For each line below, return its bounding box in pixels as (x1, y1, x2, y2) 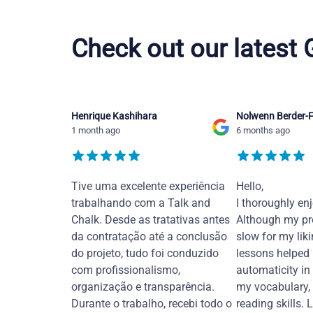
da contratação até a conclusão (71, 229, 227, 243)
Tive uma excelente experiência (71, 179, 225, 193)
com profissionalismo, (71, 263, 180, 277)
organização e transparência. (71, 279, 214, 293)
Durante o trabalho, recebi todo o (71, 296, 232, 310)
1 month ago (71, 124, 120, 136)
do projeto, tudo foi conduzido (71, 246, 219, 260)
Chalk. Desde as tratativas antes (71, 212, 230, 226)
